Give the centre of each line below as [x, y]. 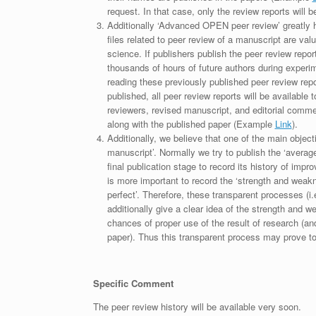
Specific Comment [133, 283]
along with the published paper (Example [191, 124]
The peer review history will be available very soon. [197, 306]
